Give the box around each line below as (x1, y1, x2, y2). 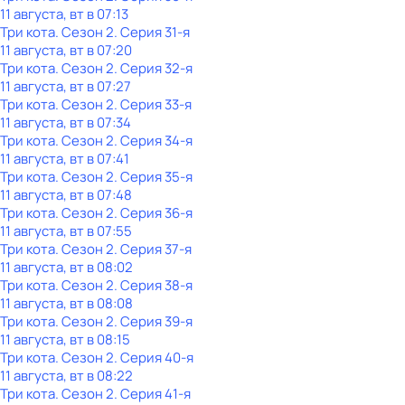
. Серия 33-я (114, 95, 192, 114)
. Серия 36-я (114, 203, 193, 222)
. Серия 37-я (114, 240, 192, 259)
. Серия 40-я (114, 348, 193, 367)
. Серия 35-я (114, 167, 193, 186)
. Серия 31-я (114, 23, 190, 42)
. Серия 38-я (114, 276, 193, 295)
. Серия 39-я (114, 312, 193, 331)
